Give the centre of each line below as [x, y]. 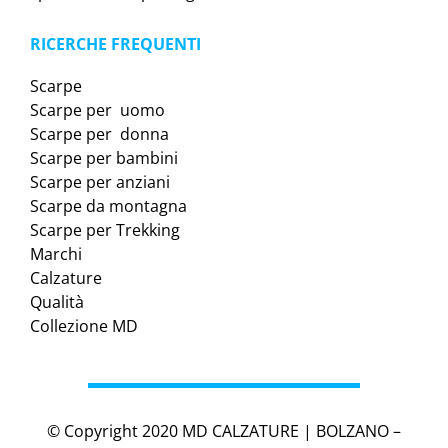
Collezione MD [84, 326]
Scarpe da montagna [108, 206]
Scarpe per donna [99, 134]
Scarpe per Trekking [105, 230]
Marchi [56, 254]
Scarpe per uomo [97, 110]
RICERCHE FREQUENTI [115, 44]
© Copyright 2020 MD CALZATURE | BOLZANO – [224, 431]
